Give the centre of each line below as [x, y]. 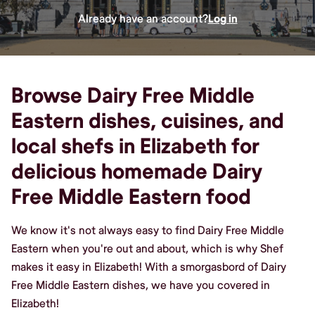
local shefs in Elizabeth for [135, 146]
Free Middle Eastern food [131, 197]
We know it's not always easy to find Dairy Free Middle [148, 230]
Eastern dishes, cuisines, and [148, 121]
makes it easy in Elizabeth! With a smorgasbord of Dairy [149, 267]
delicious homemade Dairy [137, 172]
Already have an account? [143, 19]
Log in [223, 19]
